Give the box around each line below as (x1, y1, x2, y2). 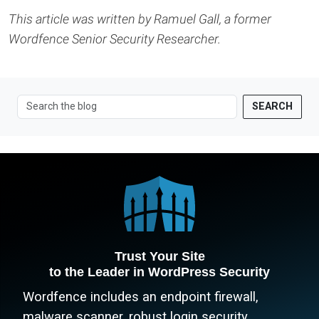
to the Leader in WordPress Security (49, 264, 270, 280)
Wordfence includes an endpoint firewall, (23, 289, 258, 305)
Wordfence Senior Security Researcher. (9, 31, 221, 46)
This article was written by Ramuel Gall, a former (9, 11, 271, 26)
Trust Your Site (114, 249, 205, 264)
